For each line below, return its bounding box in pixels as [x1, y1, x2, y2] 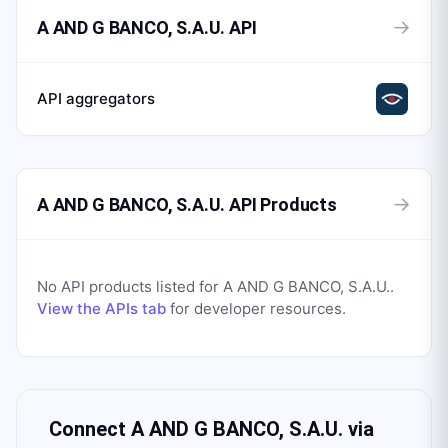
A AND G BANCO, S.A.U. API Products [37, 193, 337, 215]
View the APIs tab [37, 299, 166, 318]
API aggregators [37, 89, 155, 108]
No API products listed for [37, 277, 223, 296]
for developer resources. [166, 299, 346, 318]
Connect [49, 417, 131, 441]
